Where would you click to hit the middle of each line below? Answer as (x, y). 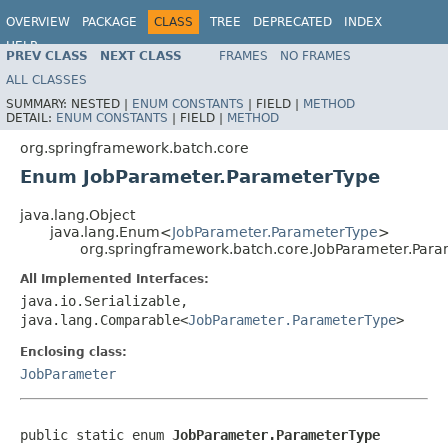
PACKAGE (109, 22)
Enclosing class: (73, 351)
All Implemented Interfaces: (114, 278)
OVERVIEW (38, 22)
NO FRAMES (315, 55)
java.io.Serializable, (104, 300)
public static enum (96, 434)
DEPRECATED (292, 22)
